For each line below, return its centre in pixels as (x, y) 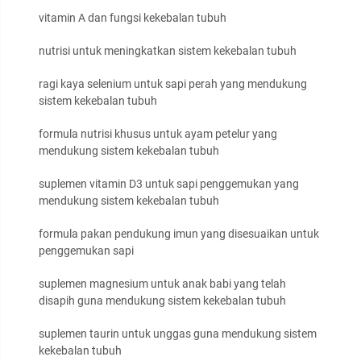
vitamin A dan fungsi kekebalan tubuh (133, 18)
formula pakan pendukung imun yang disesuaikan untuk (179, 234)
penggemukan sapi (86, 251)
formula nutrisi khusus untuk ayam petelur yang (158, 134)
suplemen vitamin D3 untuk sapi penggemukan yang (169, 184)
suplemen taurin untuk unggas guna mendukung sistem (178, 334)
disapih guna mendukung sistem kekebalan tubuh (162, 301)
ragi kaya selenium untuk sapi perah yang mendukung (173, 84)
